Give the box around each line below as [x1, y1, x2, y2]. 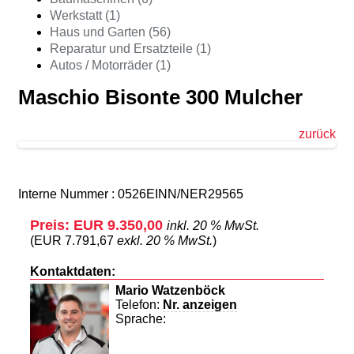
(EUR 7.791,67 [30, 233, 117, 247]
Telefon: [115, 297, 163, 311]
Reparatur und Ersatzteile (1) [50, 42, 211, 55]
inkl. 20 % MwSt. [167, 218, 259, 232]
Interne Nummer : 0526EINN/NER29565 [18, 186, 243, 201]
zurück [299, 126, 336, 141]
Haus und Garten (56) [50, 25, 171, 39]
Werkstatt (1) [50, 9, 120, 22]
